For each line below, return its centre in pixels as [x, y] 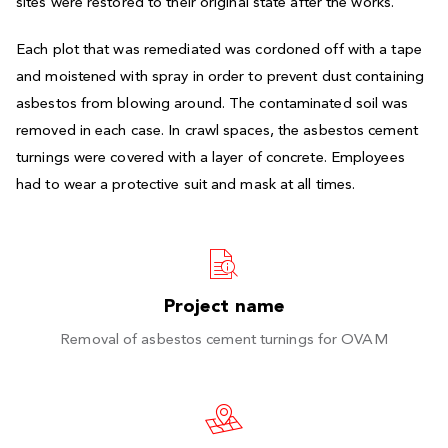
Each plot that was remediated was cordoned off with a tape [219, 50]
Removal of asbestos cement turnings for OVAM [224, 340]
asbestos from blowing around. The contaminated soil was [212, 104]
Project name [224, 307]
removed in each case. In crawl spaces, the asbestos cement [217, 131]
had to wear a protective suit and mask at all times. [186, 185]
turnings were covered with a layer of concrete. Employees [210, 158]
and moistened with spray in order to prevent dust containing [220, 77]
